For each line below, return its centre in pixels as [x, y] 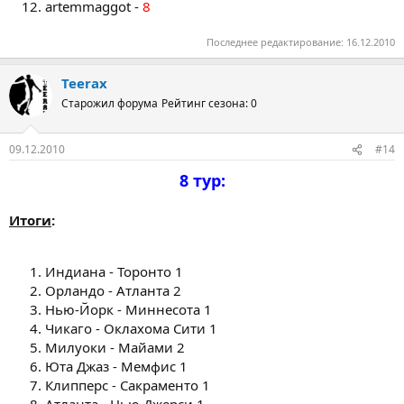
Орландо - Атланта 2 [113, 290]
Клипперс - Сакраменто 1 [128, 385]
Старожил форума [110, 103]
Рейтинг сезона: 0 [209, 103]
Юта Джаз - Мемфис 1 [116, 366]
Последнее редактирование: [276, 41]
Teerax [84, 83]
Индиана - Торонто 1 [114, 271]
